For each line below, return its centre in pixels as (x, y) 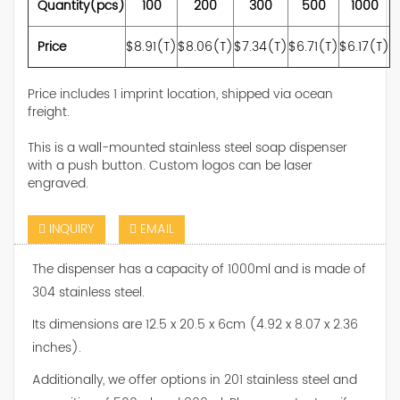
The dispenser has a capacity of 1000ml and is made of (199, 269)
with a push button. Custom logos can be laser (170, 165)
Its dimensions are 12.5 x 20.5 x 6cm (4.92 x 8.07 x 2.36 (195, 324)
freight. (49, 112)
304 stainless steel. (90, 292)
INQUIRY (70, 229)
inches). (58, 347)
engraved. (58, 183)
